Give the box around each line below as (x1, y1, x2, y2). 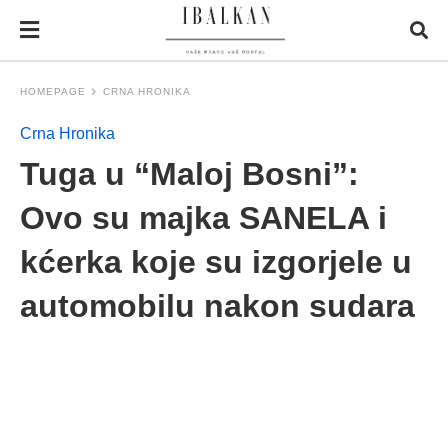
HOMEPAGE (20, 86, 86, 97)
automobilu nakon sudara (20, 288, 415, 324)
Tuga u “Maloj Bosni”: (20, 156, 359, 192)
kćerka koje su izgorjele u (20, 244, 412, 280)
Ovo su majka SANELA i (20, 200, 387, 236)
